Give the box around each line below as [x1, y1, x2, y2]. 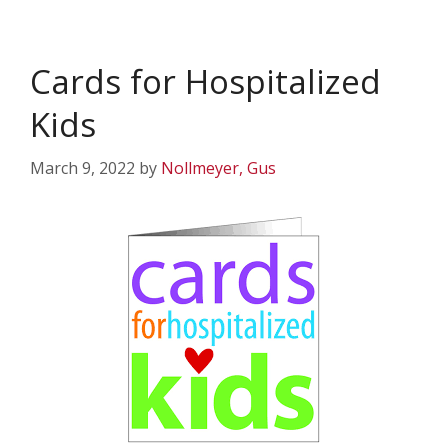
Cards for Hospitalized [30, 59, 381, 105]
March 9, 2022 [30, 157, 135, 180]
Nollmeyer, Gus [161, 157, 276, 180]
